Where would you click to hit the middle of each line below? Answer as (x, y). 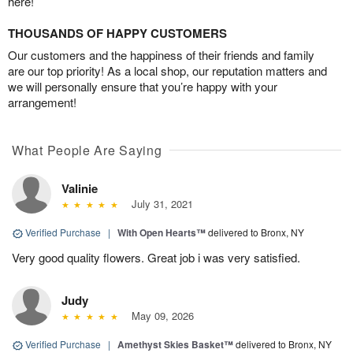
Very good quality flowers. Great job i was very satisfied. (156, 258)
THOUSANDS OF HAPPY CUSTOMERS (117, 33)
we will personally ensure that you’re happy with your (143, 87)
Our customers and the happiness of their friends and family (161, 55)
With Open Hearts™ (162, 233)
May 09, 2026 (159, 316)
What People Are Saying (87, 150)
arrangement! (42, 102)
